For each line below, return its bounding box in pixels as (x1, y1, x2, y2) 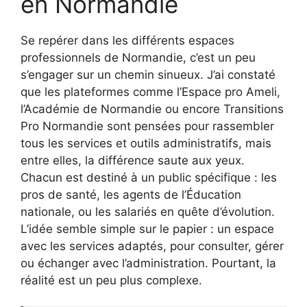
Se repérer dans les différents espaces (21, 33, 234, 47)
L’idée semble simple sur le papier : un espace (21, 221, 274, 236)
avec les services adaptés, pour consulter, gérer (21, 238, 284, 253)
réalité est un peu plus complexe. (21, 273, 202, 287)
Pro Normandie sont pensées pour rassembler (21, 119, 274, 133)
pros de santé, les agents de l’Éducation (21, 187, 241, 201)
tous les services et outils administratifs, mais (21, 136, 271, 150)
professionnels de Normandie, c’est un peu (21, 50, 256, 64)
